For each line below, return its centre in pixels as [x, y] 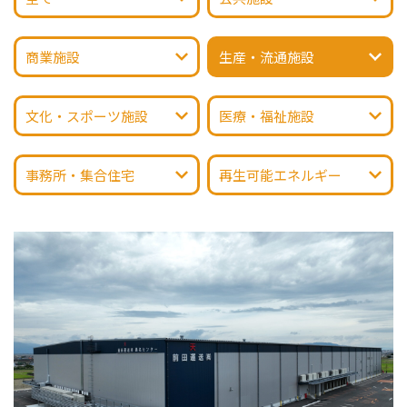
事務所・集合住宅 [80, 174]
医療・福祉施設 [267, 115]
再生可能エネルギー [281, 174]
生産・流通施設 [267, 56]
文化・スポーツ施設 [87, 115]
